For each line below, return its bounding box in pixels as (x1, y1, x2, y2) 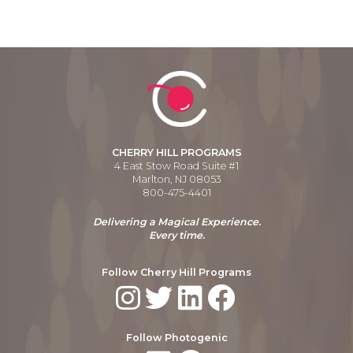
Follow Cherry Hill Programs (102, 266, 251, 278)
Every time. (148, 229, 205, 241)
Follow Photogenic (125, 331, 228, 344)
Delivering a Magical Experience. (92, 215, 261, 228)
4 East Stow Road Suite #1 (114, 159, 239, 172)
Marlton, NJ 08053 (132, 173, 221, 185)
